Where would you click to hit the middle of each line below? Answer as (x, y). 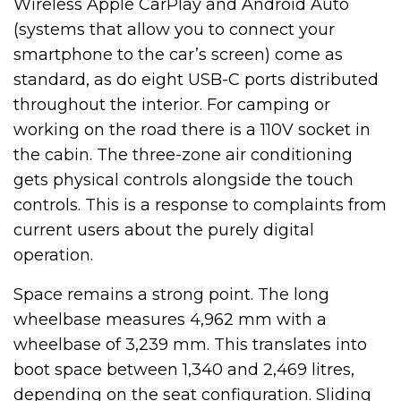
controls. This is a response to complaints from (200, 205)
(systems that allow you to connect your (174, 29)
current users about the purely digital (164, 230)
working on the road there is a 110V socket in (192, 129)
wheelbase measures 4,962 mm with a (170, 319)
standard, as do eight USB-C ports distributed (196, 79)
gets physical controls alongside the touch (183, 179)
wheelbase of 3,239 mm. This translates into (190, 344)
